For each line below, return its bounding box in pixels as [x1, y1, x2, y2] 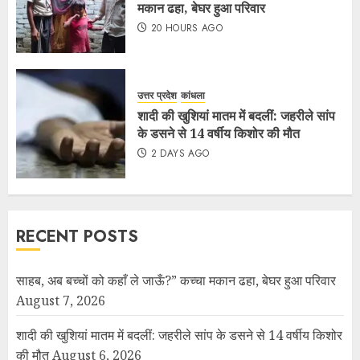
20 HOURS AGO [150, 21, 223, 36]
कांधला [181, 88, 205, 104]
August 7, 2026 [16, 291, 105, 309]
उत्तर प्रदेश [137, 88, 177, 104]
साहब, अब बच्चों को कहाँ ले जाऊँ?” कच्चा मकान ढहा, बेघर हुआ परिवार [16, 271, 336, 289]
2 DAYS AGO [150, 146, 210, 162]
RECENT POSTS [16, 224, 138, 248]
